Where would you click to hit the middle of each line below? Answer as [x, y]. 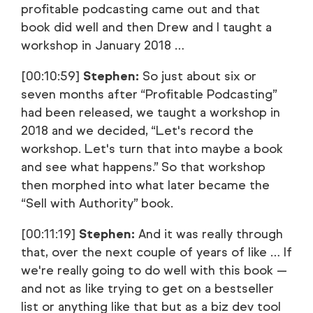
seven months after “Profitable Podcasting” [149, 94]
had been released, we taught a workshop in [151, 112]
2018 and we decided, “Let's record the [137, 131]
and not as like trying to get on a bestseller [147, 289]
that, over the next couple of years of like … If [156, 252]
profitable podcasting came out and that [140, 9]
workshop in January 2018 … [103, 45]
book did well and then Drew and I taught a [146, 27]
